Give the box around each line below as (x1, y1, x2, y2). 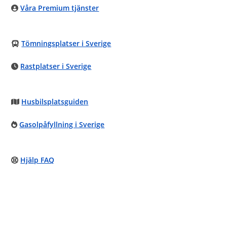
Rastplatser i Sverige (20, 61, 92, 71)
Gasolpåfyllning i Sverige (19, 120, 105, 129)
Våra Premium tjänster (20, 3, 99, 13)
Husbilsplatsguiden (21, 97, 89, 106)
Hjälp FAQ (20, 155, 55, 165)
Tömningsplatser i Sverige (21, 39, 111, 48)
